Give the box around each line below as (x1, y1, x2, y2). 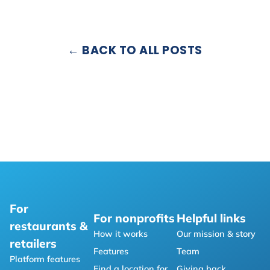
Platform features (10, 254, 80, 265)
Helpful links (177, 211, 246, 226)
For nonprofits (93, 211, 175, 226)
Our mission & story (177, 228, 256, 240)
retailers (10, 236, 57, 251)
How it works (93, 228, 148, 240)
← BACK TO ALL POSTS (67, 42, 202, 59)
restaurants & (10, 219, 87, 234)
